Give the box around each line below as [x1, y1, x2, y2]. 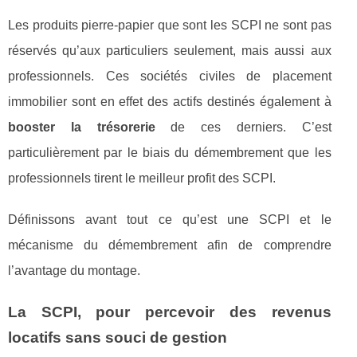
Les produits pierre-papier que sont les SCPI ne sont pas [8, 18, 331, 32]
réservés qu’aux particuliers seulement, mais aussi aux [8, 43, 331, 57]
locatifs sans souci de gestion [8, 328, 227, 346]
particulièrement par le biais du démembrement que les [8, 145, 331, 159]
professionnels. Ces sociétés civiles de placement [8, 69, 331, 83]
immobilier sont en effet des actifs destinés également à [8, 94, 331, 108]
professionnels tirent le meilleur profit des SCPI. [8, 171, 276, 185]
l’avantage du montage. [8, 263, 140, 277]
